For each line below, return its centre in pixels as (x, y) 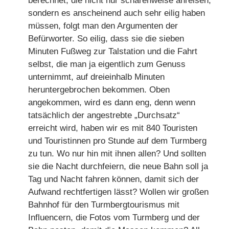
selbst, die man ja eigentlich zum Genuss (107, 64)
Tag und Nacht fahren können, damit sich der (114, 179)
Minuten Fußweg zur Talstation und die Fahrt (113, 51)
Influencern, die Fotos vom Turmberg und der (114, 217)
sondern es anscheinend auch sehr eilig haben (117, 13)
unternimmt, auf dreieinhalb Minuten (97, 77)
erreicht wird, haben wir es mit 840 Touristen (113, 128)
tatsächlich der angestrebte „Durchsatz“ (104, 115)
